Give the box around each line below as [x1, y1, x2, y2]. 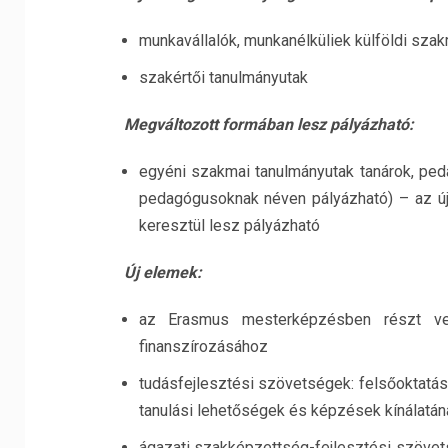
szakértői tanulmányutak [138, 68, 308, 87]
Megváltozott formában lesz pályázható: [123, 115, 414, 134]
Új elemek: [123, 263, 202, 282]
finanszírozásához [138, 337, 268, 356]
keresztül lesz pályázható [138, 216, 320, 235]
